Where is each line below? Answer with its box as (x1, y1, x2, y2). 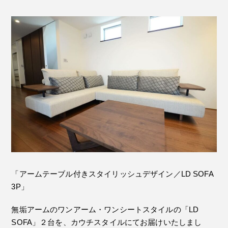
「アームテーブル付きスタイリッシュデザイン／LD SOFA (11, 169, 213, 179)
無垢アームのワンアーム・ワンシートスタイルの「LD (11, 205, 199, 214)
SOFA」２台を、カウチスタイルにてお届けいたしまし (11, 218, 202, 227)
